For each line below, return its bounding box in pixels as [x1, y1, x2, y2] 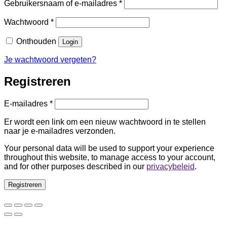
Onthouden [16, 36, 56, 46]
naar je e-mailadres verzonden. [4, 126, 116, 135]
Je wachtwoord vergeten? [4, 55, 96, 64]
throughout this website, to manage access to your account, [4, 153, 215, 162]
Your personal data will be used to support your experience [4, 143, 214, 153]
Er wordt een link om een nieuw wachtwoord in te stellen [4, 117, 206, 126]
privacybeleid [146, 162, 195, 171]
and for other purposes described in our [4, 162, 146, 171]
